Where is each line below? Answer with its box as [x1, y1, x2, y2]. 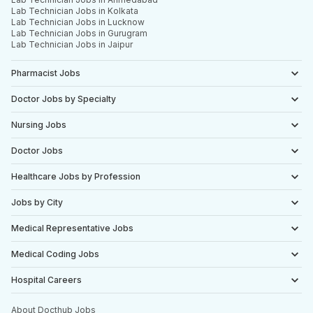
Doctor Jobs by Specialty [11, 94, 116, 104]
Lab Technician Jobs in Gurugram [11, 28, 147, 38]
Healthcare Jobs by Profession [11, 171, 140, 182]
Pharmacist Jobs [11, 68, 80, 78]
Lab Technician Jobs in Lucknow [11, 17, 145, 27]
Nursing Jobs [11, 119, 66, 130]
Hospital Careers [11, 275, 82, 285]
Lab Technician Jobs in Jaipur [11, 39, 133, 50]
